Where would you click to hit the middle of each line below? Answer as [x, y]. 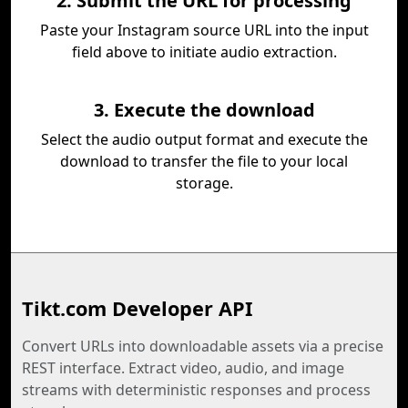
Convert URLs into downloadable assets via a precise [203, 346]
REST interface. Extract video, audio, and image [183, 368]
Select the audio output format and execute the [204, 139]
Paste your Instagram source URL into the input [204, 30]
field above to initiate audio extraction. [204, 52]
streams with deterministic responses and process [196, 390]
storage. [204, 183]
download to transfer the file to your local [204, 161]
